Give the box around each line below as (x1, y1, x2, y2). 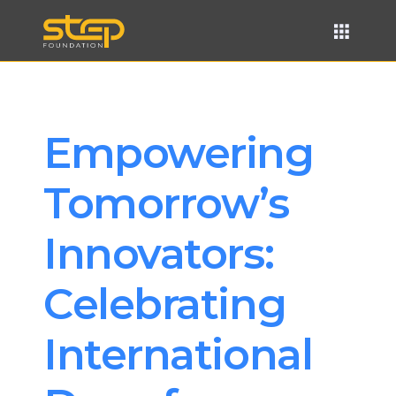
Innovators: (43, 228, 274, 279)
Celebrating (43, 278, 286, 330)
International (43, 329, 313, 380)
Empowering (43, 127, 314, 179)
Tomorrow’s (43, 178, 289, 229)
